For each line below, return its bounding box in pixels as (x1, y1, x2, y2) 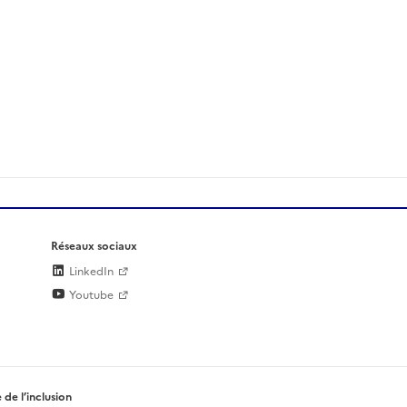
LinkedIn (66, 263, 114, 280)
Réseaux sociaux (51, 238, 137, 254)
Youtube (66, 287, 114, 303)
